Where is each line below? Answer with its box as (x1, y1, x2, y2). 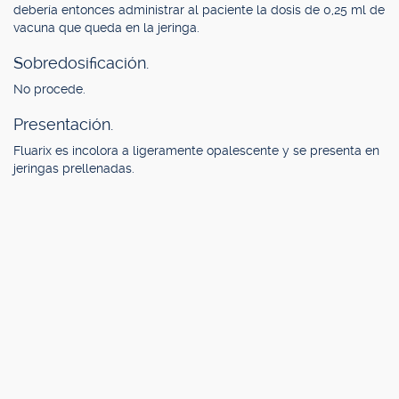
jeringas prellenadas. (13, 161, 134, 175)
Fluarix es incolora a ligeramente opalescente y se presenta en (13, 143, 379, 158)
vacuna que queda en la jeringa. (13, 20, 199, 35)
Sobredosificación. (13, 53, 149, 72)
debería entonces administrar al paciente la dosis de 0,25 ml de (13, 3, 385, 17)
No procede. (13, 82, 85, 96)
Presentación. (13, 115, 113, 134)
